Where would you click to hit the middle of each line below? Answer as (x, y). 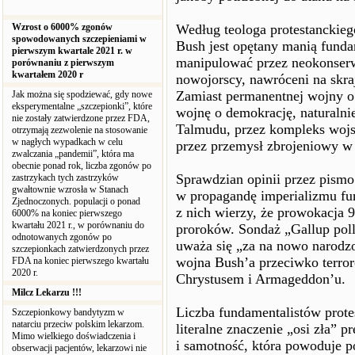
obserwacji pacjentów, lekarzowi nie (79, 348)
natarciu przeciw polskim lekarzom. (78, 324)
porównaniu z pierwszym (63, 63)
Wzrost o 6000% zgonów (62, 27)
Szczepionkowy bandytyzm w (68, 312)
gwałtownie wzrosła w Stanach (70, 189)
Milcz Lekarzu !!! (47, 292)
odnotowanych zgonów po (62, 237)
